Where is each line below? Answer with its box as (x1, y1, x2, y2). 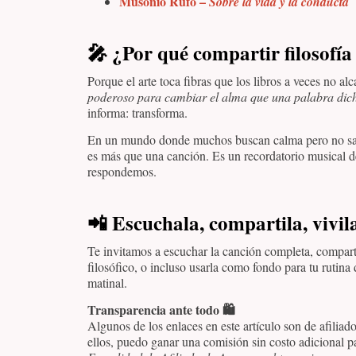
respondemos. (87, 163, 157, 180)
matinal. (87, 274, 127, 292)
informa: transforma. (87, 103, 188, 121)
